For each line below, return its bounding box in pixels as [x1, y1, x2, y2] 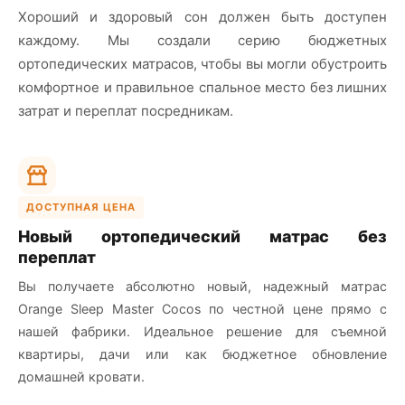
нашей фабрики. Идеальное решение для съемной [18, 323, 387, 339]
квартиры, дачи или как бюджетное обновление [18, 345, 387, 362]
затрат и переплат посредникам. [18, 101, 233, 119]
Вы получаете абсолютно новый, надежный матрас [18, 278, 387, 294]
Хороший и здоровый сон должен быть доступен [18, 7, 387, 25]
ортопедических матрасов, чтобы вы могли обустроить [18, 54, 387, 72]
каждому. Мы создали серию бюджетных [18, 31, 387, 49]
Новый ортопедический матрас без [18, 226, 387, 246]
